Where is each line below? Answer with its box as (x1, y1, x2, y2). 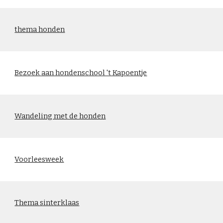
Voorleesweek (14, 155, 64, 164)
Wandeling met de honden (14, 111, 106, 120)
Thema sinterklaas (14, 198, 80, 207)
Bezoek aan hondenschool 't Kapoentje (14, 68, 147, 77)
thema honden (14, 25, 65, 34)
